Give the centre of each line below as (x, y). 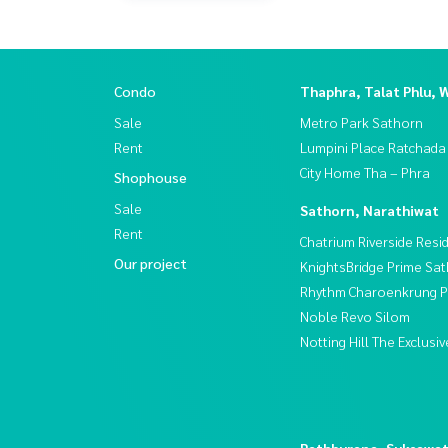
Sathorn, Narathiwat (369, 209)
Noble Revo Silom (355, 315)
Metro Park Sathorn (361, 121)
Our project (150, 262)
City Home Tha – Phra (365, 171)
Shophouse (150, 176)
